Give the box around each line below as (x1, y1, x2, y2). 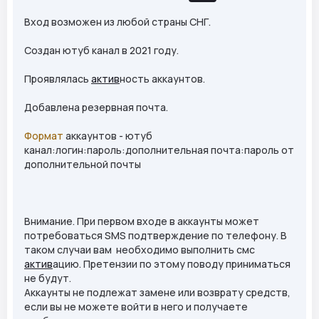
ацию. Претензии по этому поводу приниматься (53, 257, 291, 271)
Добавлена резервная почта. (24, 100, 170, 115)
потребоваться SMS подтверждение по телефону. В (24, 229, 287, 243)
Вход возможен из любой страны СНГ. (24, 15, 211, 29)
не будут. (24, 271, 71, 286)
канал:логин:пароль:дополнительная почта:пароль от (24, 143, 294, 157)
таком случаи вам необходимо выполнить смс (24, 243, 255, 257)
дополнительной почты (24, 157, 141, 172)
